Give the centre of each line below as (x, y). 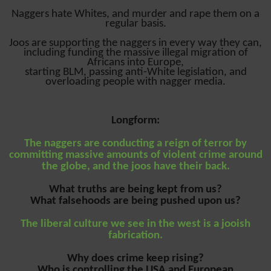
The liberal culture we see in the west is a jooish (135, 224)
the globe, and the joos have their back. (135, 166)
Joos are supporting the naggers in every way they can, (135, 43)
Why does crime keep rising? (135, 258)
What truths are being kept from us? (135, 189)
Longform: (135, 120)
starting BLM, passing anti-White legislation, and (135, 72)
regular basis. (135, 24)
